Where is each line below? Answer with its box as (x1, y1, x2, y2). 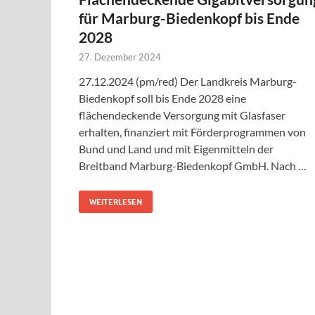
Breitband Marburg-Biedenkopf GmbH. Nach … (79, 159, 307, 173)
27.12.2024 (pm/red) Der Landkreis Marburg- (79, 75, 297, 89)
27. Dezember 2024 (79, 51, 161, 63)
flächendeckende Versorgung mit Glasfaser (79, 108, 285, 122)
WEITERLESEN (89, 197, 142, 207)
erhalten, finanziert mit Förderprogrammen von (79, 125, 306, 139)
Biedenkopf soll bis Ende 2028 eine (79, 91, 246, 105)
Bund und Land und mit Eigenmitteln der (79, 142, 274, 156)
